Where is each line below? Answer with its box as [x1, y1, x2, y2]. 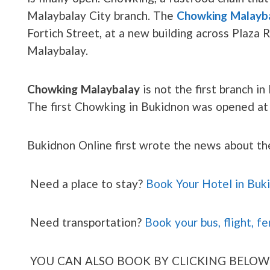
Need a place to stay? [30, 176, 146, 190]
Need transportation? [30, 215, 145, 229]
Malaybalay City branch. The [27, 8, 177, 22]
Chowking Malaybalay [27, 81, 140, 96]
